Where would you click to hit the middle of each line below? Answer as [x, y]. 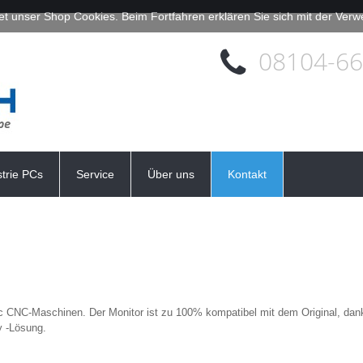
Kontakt [247, 174]
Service [95, 174]
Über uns [171, 174]
